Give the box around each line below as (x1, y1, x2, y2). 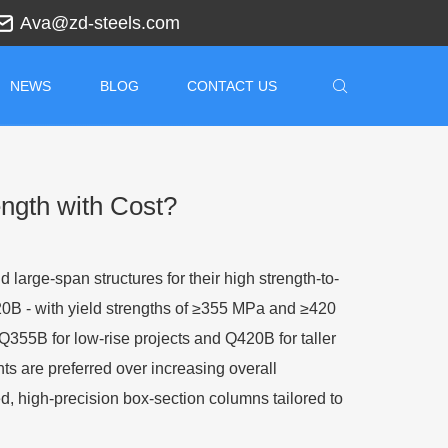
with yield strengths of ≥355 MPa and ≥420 (35, 300, 336, 317)
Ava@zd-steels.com (19, 12, 180, 33)
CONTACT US (187, 77, 278, 94)
